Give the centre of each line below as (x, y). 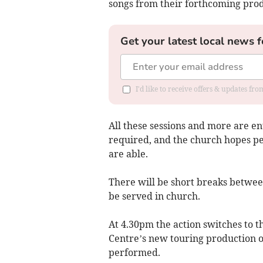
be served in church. (154, 196)
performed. (134, 253)
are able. (128, 154)
